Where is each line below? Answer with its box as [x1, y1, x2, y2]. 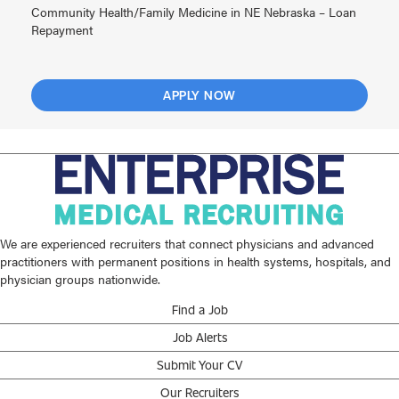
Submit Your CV [157, 356, 242, 374]
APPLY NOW [163, 86, 236, 104]
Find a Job [171, 301, 228, 319]
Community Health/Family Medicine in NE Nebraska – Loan [31, 3, 356, 21]
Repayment [31, 20, 93, 39]
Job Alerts [172, 329, 227, 346]
